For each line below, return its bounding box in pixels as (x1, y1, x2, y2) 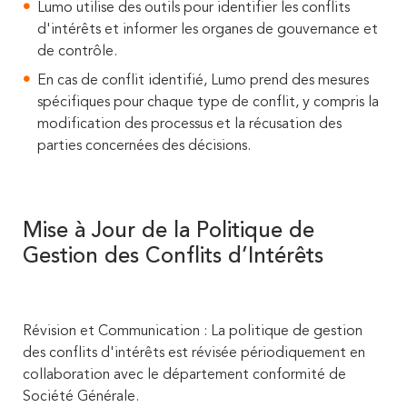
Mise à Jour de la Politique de (23, 221, 314, 243)
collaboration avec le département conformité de (23, 368, 346, 382)
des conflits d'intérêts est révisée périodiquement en (23, 346, 365, 361)
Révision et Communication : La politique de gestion (23, 324, 362, 339)
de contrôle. (37, 45, 117, 59)
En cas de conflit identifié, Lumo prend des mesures (37, 74, 369, 88)
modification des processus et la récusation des (37, 117, 342, 132)
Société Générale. (23, 390, 143, 404)
